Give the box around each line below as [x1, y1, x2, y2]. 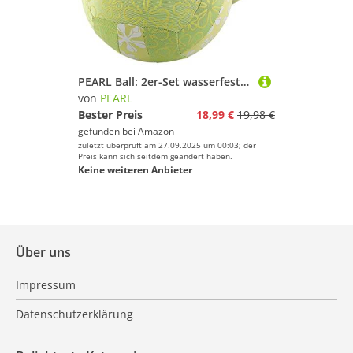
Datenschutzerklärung [16, 307, 133, 321]
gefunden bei [78, 124, 138, 138]
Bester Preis [78, 107, 143, 122]
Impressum [16, 277, 76, 292]
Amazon [138, 124, 174, 138]
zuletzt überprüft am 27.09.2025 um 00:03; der [78, 139, 256, 150]
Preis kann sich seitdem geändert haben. [78, 150, 232, 162]
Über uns [16, 243, 71, 261]
